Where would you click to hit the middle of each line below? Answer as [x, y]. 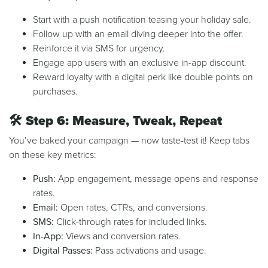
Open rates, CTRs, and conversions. [133, 208]
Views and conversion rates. [122, 237]
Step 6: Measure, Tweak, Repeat [124, 121]
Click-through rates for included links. [130, 222]
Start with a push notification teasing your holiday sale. [142, 20]
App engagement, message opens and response [157, 179]
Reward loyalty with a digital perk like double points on [143, 77]
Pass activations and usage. [150, 251]
